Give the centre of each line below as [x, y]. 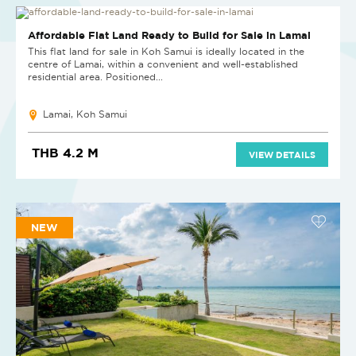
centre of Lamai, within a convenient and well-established [163, 64]
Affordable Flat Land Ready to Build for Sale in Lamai [169, 35]
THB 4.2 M [65, 153]
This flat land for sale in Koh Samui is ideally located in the [166, 52]
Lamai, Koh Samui [85, 114]
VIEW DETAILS [282, 155]
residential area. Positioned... [95, 77]
